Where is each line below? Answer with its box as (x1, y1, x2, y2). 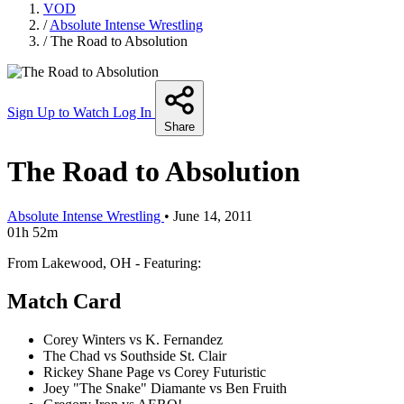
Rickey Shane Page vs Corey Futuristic (43, 363, 266, 380)
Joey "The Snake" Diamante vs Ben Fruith (43, 380, 287, 396)
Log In (113, 104, 155, 120)
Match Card (7, 289, 121, 313)
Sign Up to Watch (7, 104, 113, 120)
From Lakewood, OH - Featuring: (7, 254, 201, 271)
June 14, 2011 (173, 207, 252, 224)
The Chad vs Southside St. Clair (43, 347, 226, 363)
